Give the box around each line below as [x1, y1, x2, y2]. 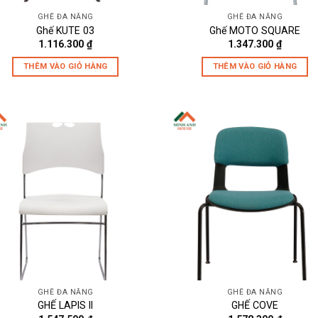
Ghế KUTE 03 [36, 24, 95, 36]
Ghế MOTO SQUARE [209, 24, 300, 36]
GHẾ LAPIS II [38, 300, 94, 312]
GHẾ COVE [231, 300, 278, 312]
